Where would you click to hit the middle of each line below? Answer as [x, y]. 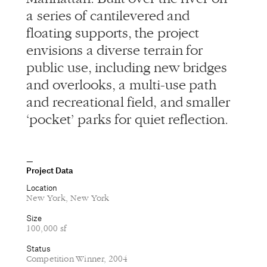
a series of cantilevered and [108, 16]
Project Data [49, 170]
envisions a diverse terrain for [115, 50]
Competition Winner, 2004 [77, 259]
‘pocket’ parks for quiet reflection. [128, 119]
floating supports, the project [113, 33]
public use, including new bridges [127, 68]
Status [38, 249]
